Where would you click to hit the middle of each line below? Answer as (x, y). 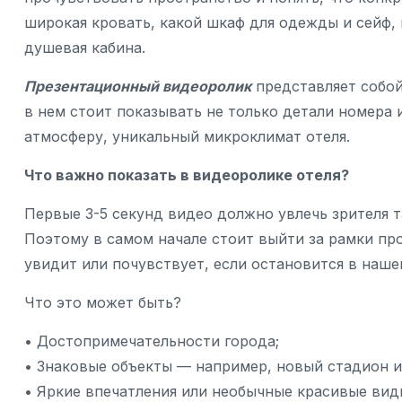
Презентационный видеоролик (138, 87)
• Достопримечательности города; (152, 341)
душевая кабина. (85, 48)
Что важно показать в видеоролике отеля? (187, 175)
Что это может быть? (103, 303)
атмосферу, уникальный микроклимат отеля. (187, 137)
